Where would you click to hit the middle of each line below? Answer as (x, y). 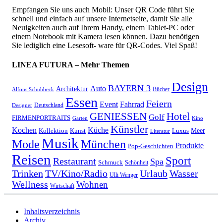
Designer (22, 106)
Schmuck (111, 163)
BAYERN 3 (129, 88)
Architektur (72, 89)
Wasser (184, 174)
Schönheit (137, 163)
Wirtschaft (62, 186)
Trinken (28, 174)
